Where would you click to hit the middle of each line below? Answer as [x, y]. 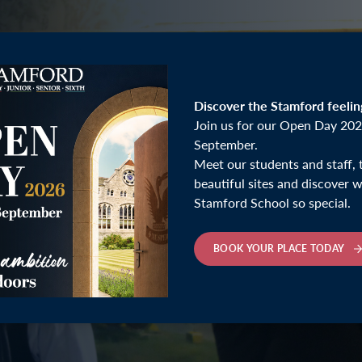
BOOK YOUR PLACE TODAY [280, 248]
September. [226, 144]
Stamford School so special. [272, 202]
